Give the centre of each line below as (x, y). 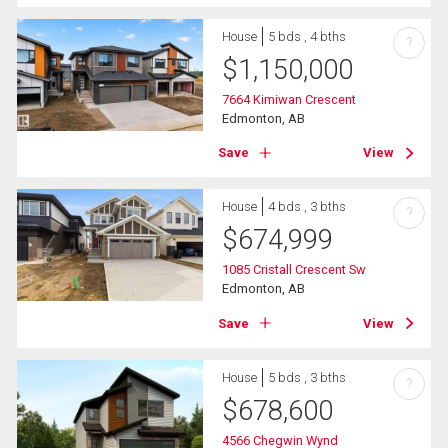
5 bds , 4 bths (307, 36)
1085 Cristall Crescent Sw (294, 270)
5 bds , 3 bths (307, 377)
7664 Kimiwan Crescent (289, 99)
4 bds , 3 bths (307, 207)
